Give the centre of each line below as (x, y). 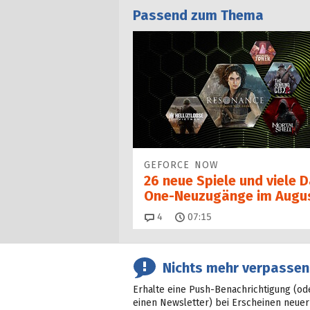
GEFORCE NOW (181, 165)
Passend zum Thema (198, 15)
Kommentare (191, 217)
